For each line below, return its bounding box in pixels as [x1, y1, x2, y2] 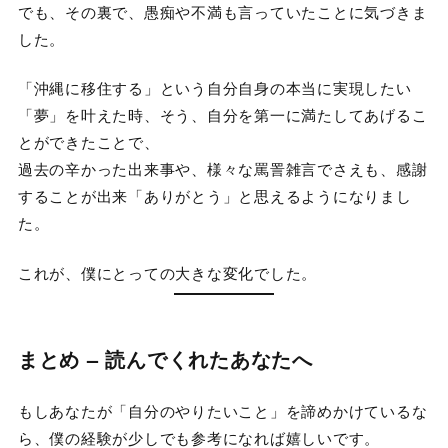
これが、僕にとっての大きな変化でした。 [17, 261, 318, 283]
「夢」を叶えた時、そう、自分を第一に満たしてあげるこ [17, 104, 428, 126]
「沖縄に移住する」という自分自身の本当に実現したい [17, 77, 412, 99]
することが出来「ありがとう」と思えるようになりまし [17, 185, 412, 207]
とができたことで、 [17, 131, 160, 153]
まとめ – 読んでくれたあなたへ [17, 344, 313, 374]
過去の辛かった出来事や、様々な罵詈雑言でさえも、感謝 [17, 158, 428, 180]
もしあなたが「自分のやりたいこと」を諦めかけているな [17, 400, 428, 422]
